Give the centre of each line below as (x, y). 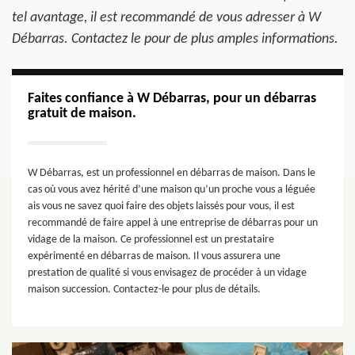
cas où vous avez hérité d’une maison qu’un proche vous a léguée (172, 190)
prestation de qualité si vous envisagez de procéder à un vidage (167, 273)
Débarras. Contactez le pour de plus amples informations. (175, 39)
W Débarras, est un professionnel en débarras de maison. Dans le (172, 173)
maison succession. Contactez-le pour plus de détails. (144, 290)
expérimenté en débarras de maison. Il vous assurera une (154, 256)
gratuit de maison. (82, 114)
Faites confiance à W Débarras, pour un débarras (172, 99)
